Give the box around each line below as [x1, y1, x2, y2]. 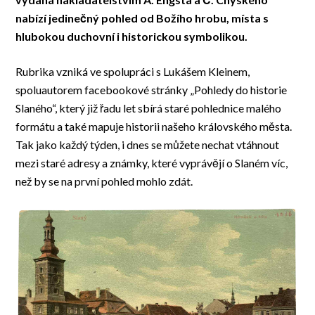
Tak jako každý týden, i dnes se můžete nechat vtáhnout [15, 138, 280, 152]
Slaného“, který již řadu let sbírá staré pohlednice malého [15, 101, 282, 115]
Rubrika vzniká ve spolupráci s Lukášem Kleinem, [15, 65, 250, 79]
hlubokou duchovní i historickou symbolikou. [15, 30, 248, 44]
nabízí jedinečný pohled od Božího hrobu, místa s [15, 11, 269, 25]
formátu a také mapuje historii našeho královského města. [15, 120, 292, 134]
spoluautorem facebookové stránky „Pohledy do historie [15, 83, 288, 97]
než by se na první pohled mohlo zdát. [15, 174, 193, 188]
